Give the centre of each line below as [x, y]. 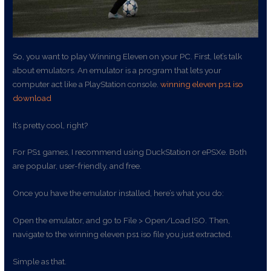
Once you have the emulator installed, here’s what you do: [119, 193]
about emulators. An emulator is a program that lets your [117, 70]
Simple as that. [40, 262]
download [32, 98]
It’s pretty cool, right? [51, 125]
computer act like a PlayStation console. [87, 84]
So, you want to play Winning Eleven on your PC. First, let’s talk [128, 56]
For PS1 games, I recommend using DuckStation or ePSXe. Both [130, 152]
